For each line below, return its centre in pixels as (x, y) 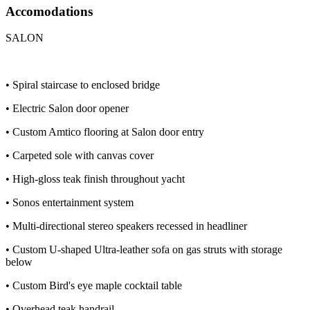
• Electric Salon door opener (67, 109)
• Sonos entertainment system (70, 203)
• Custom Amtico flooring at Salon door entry (105, 132)
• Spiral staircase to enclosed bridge (83, 85)
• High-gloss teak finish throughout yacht (95, 179)
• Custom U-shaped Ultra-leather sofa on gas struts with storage (144, 250)
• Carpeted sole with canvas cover (80, 156)
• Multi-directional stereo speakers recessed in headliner (126, 226)
